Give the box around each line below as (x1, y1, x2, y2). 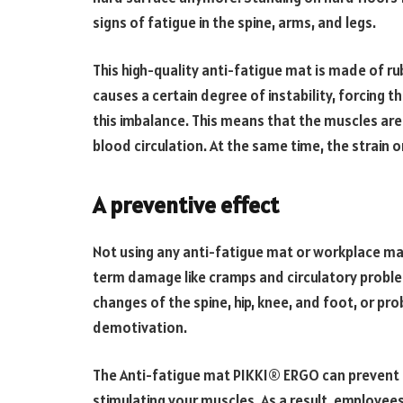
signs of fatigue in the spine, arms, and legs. (93, 12, 376, 32)
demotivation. (93, 317, 187, 337)
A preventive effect (93, 191, 279, 220)
